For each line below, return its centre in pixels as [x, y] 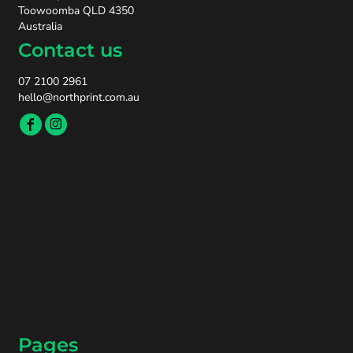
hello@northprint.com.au [79, 97]
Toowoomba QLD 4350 [76, 10]
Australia [40, 26]
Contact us [70, 50]
